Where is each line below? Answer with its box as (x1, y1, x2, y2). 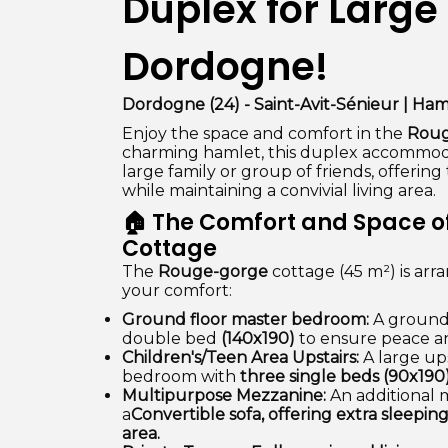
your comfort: (122, 281, 232, 300)
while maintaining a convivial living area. (122, 181, 436, 200)
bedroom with (122, 367, 240, 386)
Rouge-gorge (158, 262, 268, 281)
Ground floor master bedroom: (122, 310, 369, 329)
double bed (122, 329, 221, 348)
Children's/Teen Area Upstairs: (122, 348, 359, 367)
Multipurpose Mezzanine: (122, 386, 326, 405)
